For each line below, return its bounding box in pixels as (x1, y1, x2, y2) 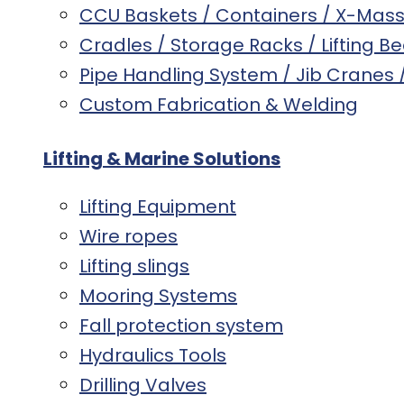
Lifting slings (79, 252, 189, 279)
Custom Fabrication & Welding (79, 92, 358, 118)
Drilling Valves (79, 372, 207, 398)
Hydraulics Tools (79, 342, 226, 368)
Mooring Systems (79, 282, 237, 308)
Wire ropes (79, 223, 178, 249)
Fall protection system (79, 312, 283, 338)
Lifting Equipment (79, 193, 236, 219)
